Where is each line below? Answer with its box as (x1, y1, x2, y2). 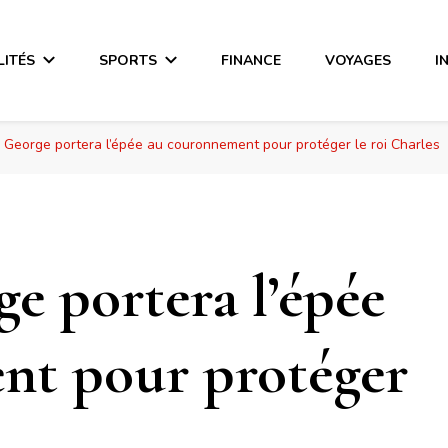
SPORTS (99, 50, 158, 70)
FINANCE (221, 50, 282, 70)
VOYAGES (325, 50, 392, 70)
